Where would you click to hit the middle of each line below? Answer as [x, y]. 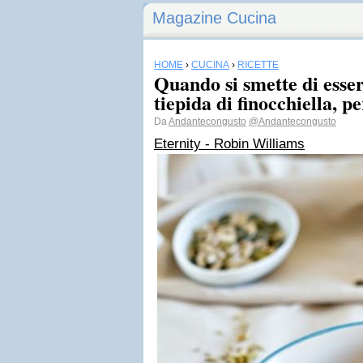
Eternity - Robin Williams [229, 144]
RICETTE [258, 65]
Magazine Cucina [214, 18]
